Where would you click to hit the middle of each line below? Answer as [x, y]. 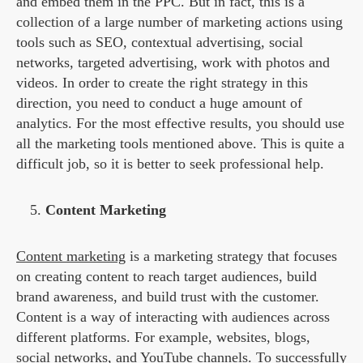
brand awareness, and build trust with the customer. [168, 297]
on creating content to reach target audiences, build [167, 277]
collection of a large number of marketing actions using [179, 22]
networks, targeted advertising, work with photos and [173, 63]
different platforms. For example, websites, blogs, [163, 337]
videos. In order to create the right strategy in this [162, 83]
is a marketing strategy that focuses [231, 256]
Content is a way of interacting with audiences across [173, 317]
